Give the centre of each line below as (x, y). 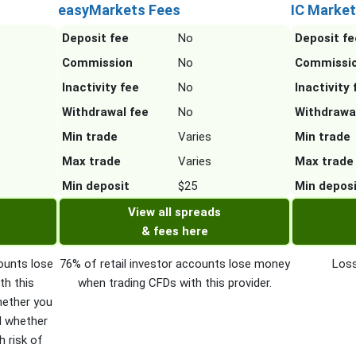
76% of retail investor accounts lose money (174, 264)
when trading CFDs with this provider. (174, 283)
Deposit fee (95, 39)
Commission (97, 63)
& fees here (174, 232)
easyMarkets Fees (119, 10)
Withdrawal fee (105, 112)
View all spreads (175, 213)
